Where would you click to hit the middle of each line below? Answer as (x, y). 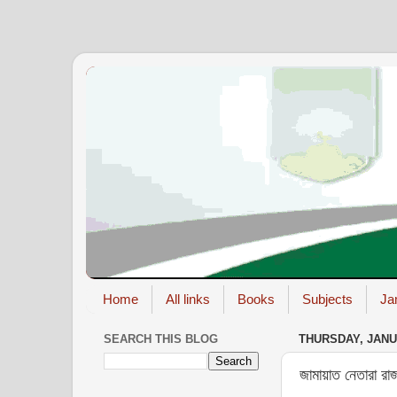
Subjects (327, 300)
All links (187, 300)
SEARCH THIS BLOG (161, 339)
